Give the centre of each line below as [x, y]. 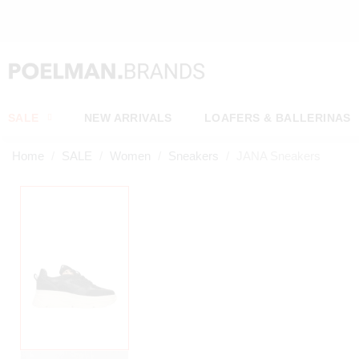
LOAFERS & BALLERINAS [277, 118]
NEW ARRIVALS [128, 118]
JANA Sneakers [278, 156]
